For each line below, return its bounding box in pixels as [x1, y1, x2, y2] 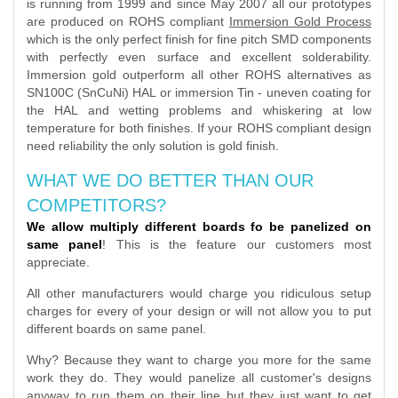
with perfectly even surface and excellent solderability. [27, 50, 371, 64]
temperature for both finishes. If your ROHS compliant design [27, 121, 371, 135]
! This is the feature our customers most [102, 237, 371, 251]
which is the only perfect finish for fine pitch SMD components [27, 32, 371, 46]
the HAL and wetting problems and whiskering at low [27, 103, 371, 117]
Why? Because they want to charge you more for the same [27, 353, 371, 367]
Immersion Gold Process [229, 14, 371, 28]
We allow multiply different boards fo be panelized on [27, 219, 371, 234]
